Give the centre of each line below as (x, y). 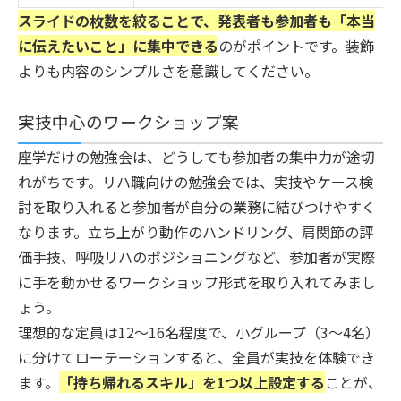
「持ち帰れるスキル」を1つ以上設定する (192, 382)
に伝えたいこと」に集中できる (118, 45)
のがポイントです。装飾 (296, 45)
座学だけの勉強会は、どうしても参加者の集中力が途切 (196, 156)
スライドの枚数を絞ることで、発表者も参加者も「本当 (196, 20)
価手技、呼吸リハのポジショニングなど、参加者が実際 (196, 256)
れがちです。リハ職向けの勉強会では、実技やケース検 (196, 181)
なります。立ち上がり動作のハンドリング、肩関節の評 (196, 231)
